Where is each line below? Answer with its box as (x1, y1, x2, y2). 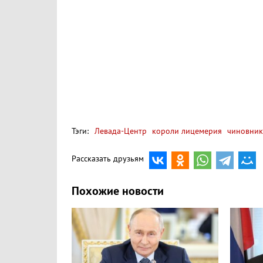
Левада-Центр (95, 126, 147, 136)
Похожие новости (72, 184, 164, 198)
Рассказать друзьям (72, 154, 144, 164)
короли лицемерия (150, 126, 222, 136)
